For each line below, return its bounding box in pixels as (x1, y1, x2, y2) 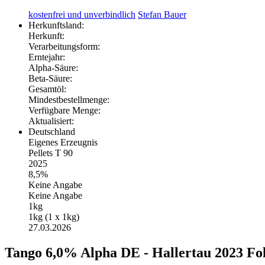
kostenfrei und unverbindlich (28, 9, 135, 20)
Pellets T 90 (28, 148, 73, 159)
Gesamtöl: (28, 84, 66, 95)
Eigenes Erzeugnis (28, 137, 98, 148)
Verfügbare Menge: (28, 105, 101, 116)
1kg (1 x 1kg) (28, 212, 79, 222)
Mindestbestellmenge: (28, 95, 109, 105)
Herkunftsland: (28, 20, 84, 31)
